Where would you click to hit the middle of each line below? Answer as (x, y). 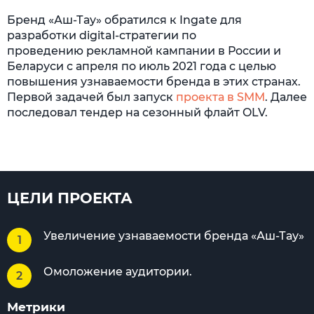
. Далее (286, 97)
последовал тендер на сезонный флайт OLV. (137, 112)
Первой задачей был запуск (91, 97)
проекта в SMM (220, 97)
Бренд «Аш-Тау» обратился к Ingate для (124, 20)
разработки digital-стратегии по (102, 35)
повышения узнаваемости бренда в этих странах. (154, 82)
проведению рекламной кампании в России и (144, 51)
